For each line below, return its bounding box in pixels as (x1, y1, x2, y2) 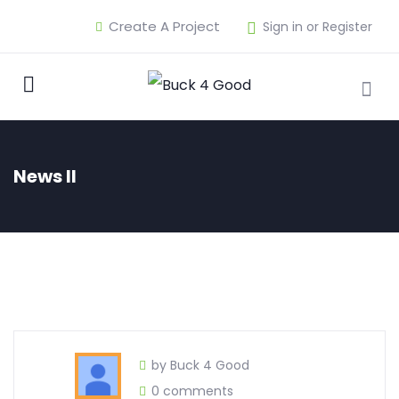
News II (13, 164, 77, 190)
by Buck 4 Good (151, 356, 249, 375)
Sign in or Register (263, 18, 372, 36)
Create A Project (105, 17, 220, 36)
